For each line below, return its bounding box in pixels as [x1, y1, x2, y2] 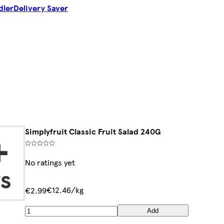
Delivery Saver [13, 2, 68, 14]
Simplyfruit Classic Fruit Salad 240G [25, 125, 161, 137]
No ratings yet [25, 156, 75, 168]
